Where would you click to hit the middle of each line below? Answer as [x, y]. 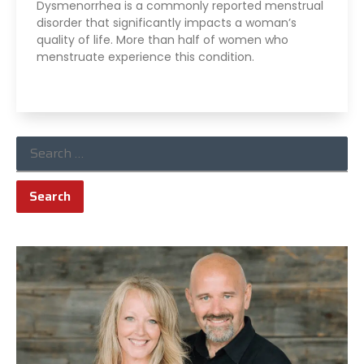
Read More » [67, 82]
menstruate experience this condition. [145, 56]
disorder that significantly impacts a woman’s [167, 22]
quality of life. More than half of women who [162, 39]
